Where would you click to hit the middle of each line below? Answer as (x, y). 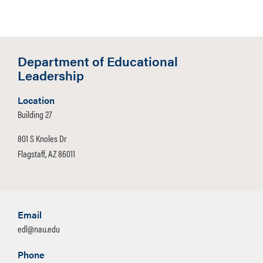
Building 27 (35, 114)
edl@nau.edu (39, 229)
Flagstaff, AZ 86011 (46, 154)
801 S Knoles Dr (42, 138)
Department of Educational (98, 61)
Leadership (51, 75)
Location (36, 100)
